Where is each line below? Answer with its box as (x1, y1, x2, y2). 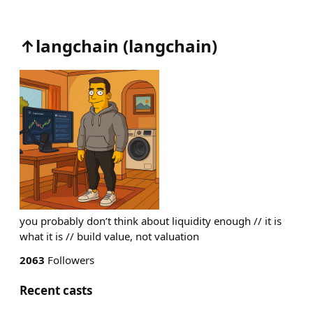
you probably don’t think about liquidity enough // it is (20, 214, 282, 228)
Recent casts (20, 282, 92, 298)
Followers (45, 253, 94, 267)
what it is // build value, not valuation (20, 229, 199, 243)
